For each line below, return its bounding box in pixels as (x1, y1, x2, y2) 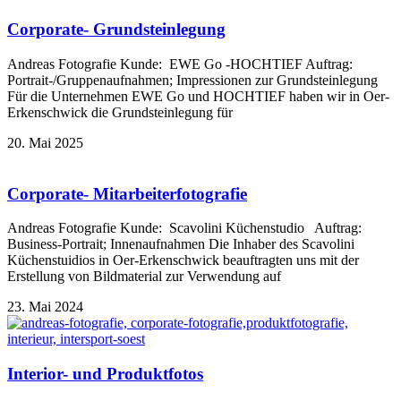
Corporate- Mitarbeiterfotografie (7, 183, 247, 203)
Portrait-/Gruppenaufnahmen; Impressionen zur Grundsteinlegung (7, 72, 378, 88)
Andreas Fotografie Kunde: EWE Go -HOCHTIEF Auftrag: (7, 55, 353, 72)
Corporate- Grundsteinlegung (7, 20, 226, 39)
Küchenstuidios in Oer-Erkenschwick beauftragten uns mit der (7, 252, 359, 269)
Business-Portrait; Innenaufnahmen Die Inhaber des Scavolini (7, 236, 354, 252)
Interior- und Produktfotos (7, 364, 203, 384)
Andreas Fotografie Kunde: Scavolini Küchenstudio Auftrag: (7, 220, 362, 236)
